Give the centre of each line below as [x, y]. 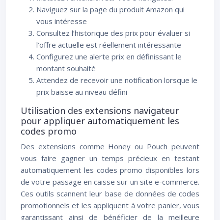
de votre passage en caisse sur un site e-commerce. [110, 182]
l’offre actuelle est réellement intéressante [109, 45]
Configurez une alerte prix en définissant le [109, 56]
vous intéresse [62, 21]
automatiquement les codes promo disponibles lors [110, 170]
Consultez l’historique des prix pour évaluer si [113, 33]
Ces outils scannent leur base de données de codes [110, 193]
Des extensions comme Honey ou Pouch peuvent [110, 146]
